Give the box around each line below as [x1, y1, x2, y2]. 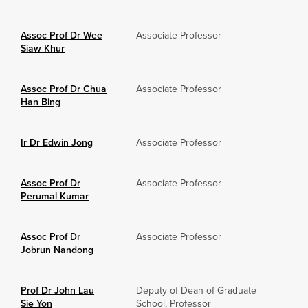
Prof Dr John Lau [21, 283, 94, 298]
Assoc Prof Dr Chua [21, 82, 107, 97]
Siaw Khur [21, 41, 65, 56]
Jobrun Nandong [21, 243, 93, 258]
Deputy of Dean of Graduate [136, 283, 256, 298]
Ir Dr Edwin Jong [21, 135, 93, 151]
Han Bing [21, 95, 60, 110]
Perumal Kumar [21, 189, 89, 204]
